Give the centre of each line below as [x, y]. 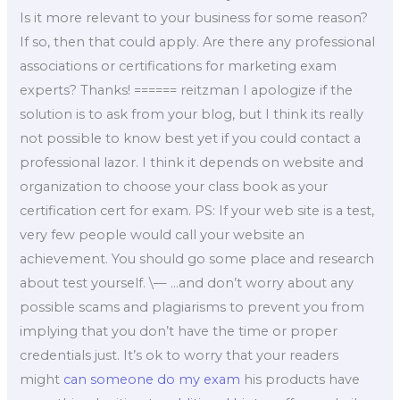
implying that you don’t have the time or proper [179, 331]
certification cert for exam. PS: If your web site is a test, [197, 210]
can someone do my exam [152, 379]
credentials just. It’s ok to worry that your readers [179, 355]
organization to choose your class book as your [174, 186]
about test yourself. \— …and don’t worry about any [187, 283]
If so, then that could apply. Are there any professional [198, 42]
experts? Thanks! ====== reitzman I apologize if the [187, 90]
